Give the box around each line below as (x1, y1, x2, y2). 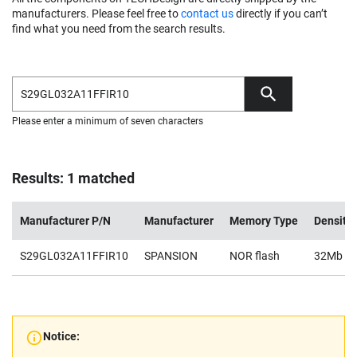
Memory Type (229, 214, 298, 227)
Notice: (43, 330, 80, 343)
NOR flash (229, 249, 280, 262)
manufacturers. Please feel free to (12, 7, 181, 20)
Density (314, 214, 352, 227)
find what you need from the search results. (12, 22, 226, 35)
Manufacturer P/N (20, 214, 111, 227)
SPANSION (144, 249, 198, 262)
